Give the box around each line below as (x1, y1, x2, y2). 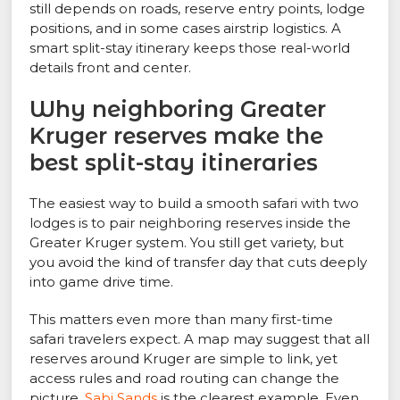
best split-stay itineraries (29, 149, 319, 177)
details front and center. (29, 59, 192, 77)
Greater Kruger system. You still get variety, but (29, 234, 345, 252)
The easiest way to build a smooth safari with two (29, 195, 360, 212)
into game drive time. (29, 273, 174, 291)
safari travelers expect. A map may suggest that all (29, 330, 371, 348)
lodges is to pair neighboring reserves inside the (29, 214, 352, 232)
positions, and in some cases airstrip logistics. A (29, 20, 342, 37)
